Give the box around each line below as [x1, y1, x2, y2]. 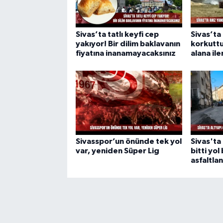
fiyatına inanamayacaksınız [75, 49, 176, 57]
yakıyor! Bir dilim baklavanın [75, 39, 180, 48]
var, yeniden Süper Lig [75, 146, 159, 155]
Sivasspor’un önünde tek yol [75, 137, 182, 145]
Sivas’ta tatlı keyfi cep [75, 30, 159, 38]
